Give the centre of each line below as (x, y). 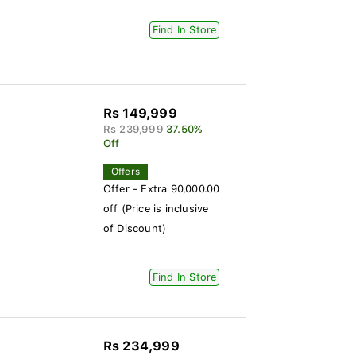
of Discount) (135, 228)
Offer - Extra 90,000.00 (161, 189)
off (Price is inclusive (156, 209)
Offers (125, 172)
